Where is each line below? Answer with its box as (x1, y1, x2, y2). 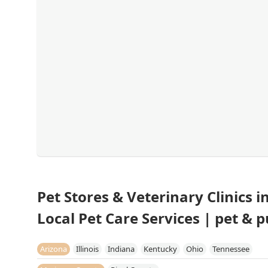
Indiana (108, 243, 135, 254)
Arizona (40, 243, 67, 254)
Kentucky (144, 243, 177, 254)
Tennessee (212, 243, 249, 254)
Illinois (76, 243, 99, 254)
